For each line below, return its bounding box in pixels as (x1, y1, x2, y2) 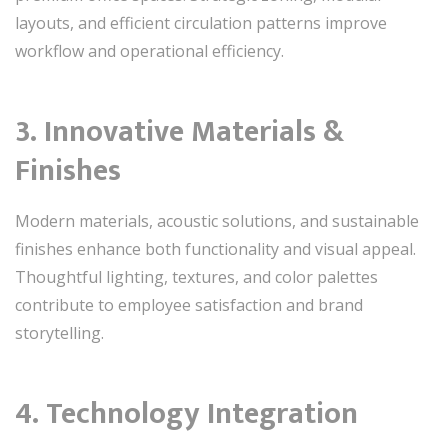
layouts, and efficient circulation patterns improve (15, 12, 387, 34)
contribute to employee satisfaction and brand (15, 294, 363, 316)
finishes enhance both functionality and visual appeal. (15, 238, 416, 260)
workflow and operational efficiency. (15, 40, 284, 62)
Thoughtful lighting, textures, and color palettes (15, 266, 378, 288)
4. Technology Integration (15, 389, 358, 439)
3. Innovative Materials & (15, 107, 344, 157)
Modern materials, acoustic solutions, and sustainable (15, 210, 419, 232)
